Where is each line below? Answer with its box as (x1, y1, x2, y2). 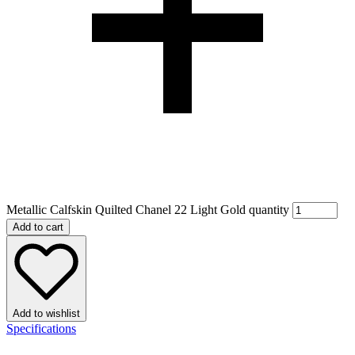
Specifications (6, 321, 76, 335)
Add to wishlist (13, 307, 80, 319)
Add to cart (13, 220, 63, 233)
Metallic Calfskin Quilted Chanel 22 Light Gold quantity (6, 202, 289, 216)
